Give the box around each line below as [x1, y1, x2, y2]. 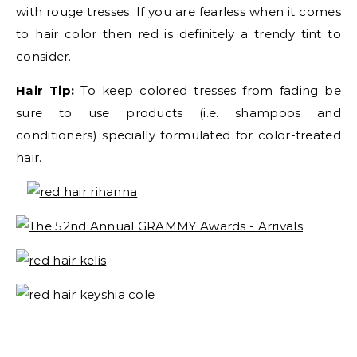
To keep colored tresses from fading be [74, 83, 342, 98]
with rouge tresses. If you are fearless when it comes [16, 4, 341, 19]
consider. [16, 49, 72, 64]
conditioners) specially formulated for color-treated [16, 127, 341, 143]
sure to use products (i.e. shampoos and [16, 105, 341, 120]
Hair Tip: [16, 83, 75, 98]
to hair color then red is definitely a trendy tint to [16, 26, 341, 41]
